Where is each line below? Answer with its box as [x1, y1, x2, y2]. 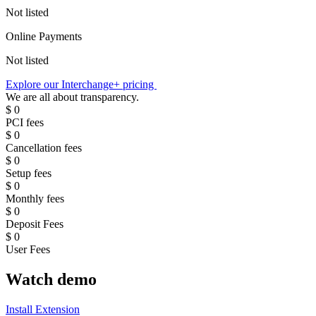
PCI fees [6, 116, 44, 129]
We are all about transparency [6, 91, 136, 104]
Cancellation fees [6, 142, 82, 154]
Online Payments [6, 30, 82, 43]
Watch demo [6, 269, 97, 288]
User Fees [6, 243, 50, 256]
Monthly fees [6, 193, 64, 205]
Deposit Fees [6, 218, 63, 231]
